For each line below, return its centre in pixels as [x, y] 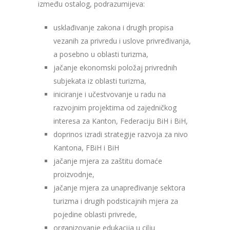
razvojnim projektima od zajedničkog [115, 107]
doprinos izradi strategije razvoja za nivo [121, 134]
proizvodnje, [74, 174]
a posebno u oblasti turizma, [101, 54]
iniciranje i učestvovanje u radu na [110, 94]
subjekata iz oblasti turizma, [100, 81]
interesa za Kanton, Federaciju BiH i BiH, [121, 121]
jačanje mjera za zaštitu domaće [108, 161]
